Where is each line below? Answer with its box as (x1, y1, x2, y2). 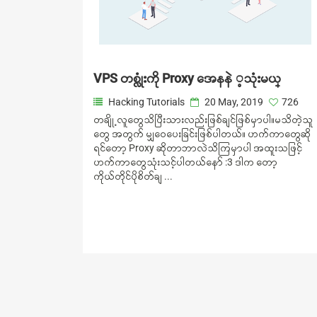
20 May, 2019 (202, 96, 263, 108)
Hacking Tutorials (108, 96, 185, 108)
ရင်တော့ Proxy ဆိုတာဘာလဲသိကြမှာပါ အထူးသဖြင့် (93, 142, 302, 154)
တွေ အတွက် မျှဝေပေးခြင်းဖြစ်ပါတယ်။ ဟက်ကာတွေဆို (93, 128, 311, 139)
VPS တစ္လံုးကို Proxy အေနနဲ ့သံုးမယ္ (93, 71, 281, 86)
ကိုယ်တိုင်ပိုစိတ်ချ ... (93, 171, 173, 182)
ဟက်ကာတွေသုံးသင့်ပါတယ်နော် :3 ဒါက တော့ (93, 156, 277, 168)
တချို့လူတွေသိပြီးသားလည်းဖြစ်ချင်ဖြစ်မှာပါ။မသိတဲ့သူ (93, 114, 313, 125)
